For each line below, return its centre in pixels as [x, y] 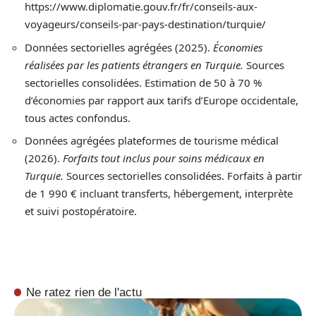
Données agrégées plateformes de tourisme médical [152, 140]
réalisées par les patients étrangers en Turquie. [134, 65]
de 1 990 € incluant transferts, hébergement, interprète [159, 193]
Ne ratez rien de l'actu [84, 292]
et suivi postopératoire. [81, 211]
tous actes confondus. [78, 117]
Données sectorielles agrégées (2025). [119, 47]
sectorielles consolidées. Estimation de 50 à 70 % [143, 82]
